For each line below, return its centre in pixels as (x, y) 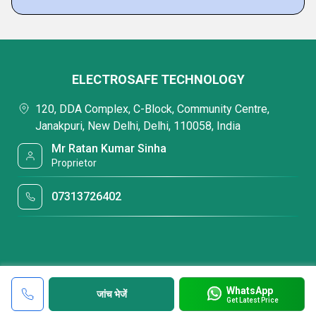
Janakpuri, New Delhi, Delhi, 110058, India (138, 126)
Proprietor (74, 163)
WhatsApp (249, 290)
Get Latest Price (252, 300)
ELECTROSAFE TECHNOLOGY (158, 79)
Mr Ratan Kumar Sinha (109, 148)
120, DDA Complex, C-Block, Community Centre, (152, 109)
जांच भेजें (111, 294)
